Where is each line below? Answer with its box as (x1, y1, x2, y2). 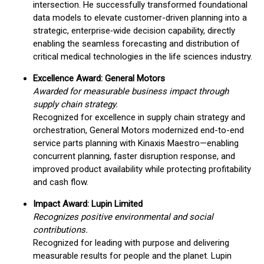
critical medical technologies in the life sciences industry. (33, 51, 252, 62)
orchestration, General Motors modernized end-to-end (33, 125, 244, 136)
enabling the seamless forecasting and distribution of (33, 38, 240, 49)
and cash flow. (33, 177, 88, 187)
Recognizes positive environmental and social (33, 212, 213, 222)
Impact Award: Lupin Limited (33, 199, 143, 209)
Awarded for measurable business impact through (33, 86, 229, 97)
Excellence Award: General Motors (33, 73, 165, 84)
